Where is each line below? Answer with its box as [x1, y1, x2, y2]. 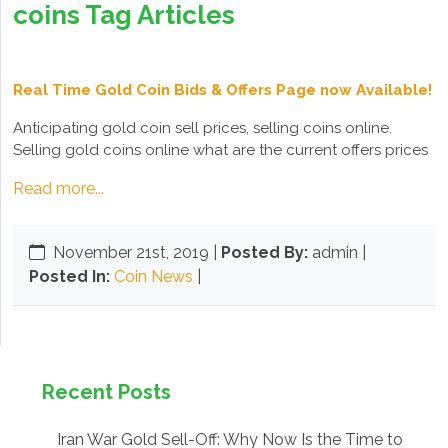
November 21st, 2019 [53, 243, 213, 262]
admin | [312, 243, 366, 262]
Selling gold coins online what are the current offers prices [13, 141, 428, 159]
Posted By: [221, 243, 308, 262]
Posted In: [29, 267, 110, 286]
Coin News [114, 267, 193, 286]
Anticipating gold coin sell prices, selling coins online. [13, 119, 392, 137]
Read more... [13, 179, 104, 198]
